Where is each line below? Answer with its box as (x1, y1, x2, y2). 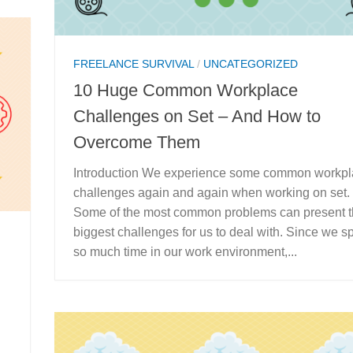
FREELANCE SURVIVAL (73, 58, 194, 71)
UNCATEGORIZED (203, 58, 298, 71)
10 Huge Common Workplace (73, 80, 298, 100)
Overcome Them (73, 132, 200, 152)
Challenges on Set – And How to (73, 106, 321, 126)
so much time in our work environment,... (73, 244, 297, 258)
